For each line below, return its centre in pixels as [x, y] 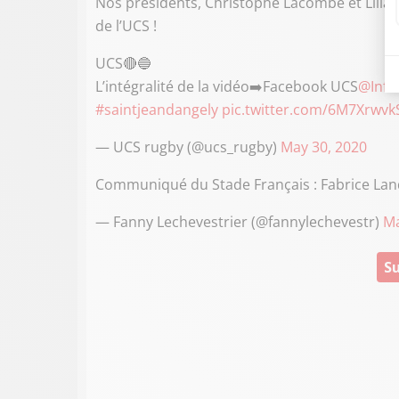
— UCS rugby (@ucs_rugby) [188, 147]
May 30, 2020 [324, 147]
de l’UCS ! [126, 26]
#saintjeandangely [157, 110]
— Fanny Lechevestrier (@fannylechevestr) [239, 222]
